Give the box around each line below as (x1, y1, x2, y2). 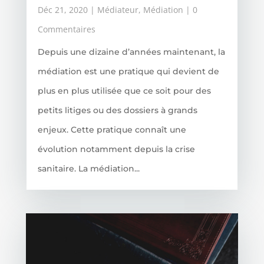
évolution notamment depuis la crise (37, 144, 195, 155)
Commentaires (37, 24, 95, 35)
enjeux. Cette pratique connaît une (37, 124, 186, 136)
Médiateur (97, 4, 138, 16)
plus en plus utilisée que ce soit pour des (37, 85, 211, 97)
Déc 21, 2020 (37, 4, 88, 16)
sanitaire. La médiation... (37, 163, 140, 174)
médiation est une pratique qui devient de (37, 66, 219, 77)
